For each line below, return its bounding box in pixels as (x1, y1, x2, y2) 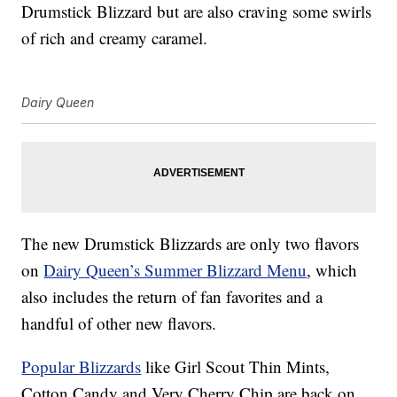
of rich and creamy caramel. (21, 27, 208, 50)
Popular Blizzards (21, 355, 142, 378)
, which (307, 259, 358, 282)
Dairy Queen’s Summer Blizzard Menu (43, 259, 307, 282)
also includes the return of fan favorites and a (21, 285, 323, 308)
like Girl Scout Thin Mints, (141, 355, 331, 378)
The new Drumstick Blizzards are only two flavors (21, 232, 360, 255)
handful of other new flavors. (21, 312, 217, 335)
